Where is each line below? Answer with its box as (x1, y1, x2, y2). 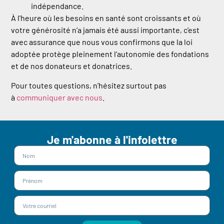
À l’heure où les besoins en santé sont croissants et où (11, 13, 201, 23)
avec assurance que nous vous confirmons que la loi (11, 37, 193, 47)
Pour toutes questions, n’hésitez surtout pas (11, 80, 167, 90)
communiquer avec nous (16, 92, 103, 102)
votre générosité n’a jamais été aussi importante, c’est (11, 25, 200, 35)
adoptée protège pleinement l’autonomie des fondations (11, 49, 209, 59)
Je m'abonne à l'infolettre (46, 132, 177, 146)
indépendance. (31, 1, 84, 11)
